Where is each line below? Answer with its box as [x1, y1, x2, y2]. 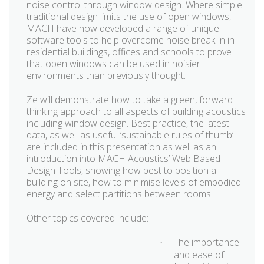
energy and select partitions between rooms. [27, 187, 215, 201]
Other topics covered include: [27, 211, 148, 225]
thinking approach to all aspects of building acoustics [27, 105, 246, 118]
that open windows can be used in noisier [27, 57, 200, 71]
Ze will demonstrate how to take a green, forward [27, 93, 233, 107]
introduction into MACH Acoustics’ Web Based [27, 152, 220, 166]
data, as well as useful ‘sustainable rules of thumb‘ [27, 128, 233, 142]
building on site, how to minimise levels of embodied [27, 176, 241, 189]
